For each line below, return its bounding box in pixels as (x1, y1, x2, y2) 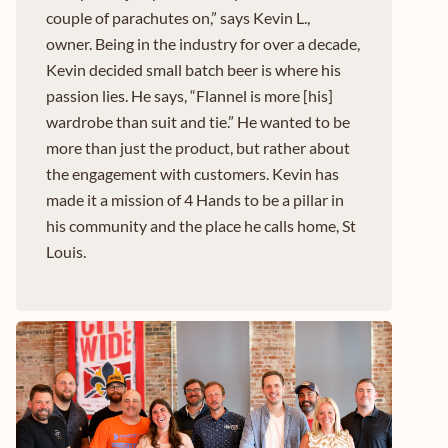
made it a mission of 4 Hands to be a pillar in (46, 190, 344, 210)
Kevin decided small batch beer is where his (46, 60, 341, 80)
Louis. (46, 242, 86, 262)
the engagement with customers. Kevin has (46, 164, 339, 184)
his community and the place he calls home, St (46, 216, 356, 236)
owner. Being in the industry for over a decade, (46, 34, 360, 54)
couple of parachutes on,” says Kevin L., (46, 8, 310, 28)
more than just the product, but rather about (46, 138, 350, 158)
